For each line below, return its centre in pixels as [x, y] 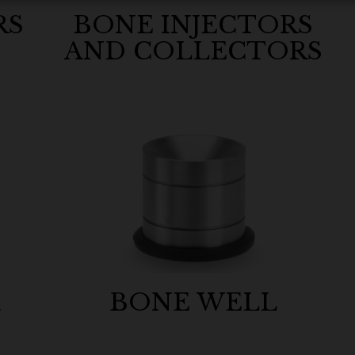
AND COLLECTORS [193, 51]
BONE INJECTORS [193, 25]
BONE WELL [193, 302]
